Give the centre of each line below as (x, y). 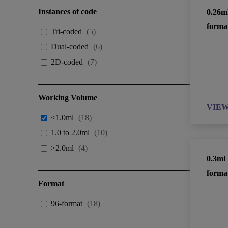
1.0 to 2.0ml (70, 133)
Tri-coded (67, 31)
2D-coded (67, 62)
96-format (67, 203)
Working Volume (68, 97)
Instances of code (68, 11)
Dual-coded (70, 47)
